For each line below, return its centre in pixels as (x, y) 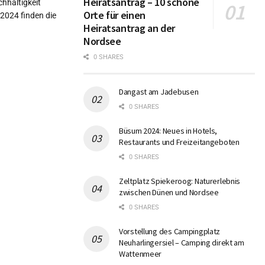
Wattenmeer (140, 254)
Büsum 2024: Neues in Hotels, (168, 131)
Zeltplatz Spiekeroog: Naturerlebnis (180, 181)
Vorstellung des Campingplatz (170, 232)
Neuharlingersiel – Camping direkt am (182, 243)
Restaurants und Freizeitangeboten (179, 142)
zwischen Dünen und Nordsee (169, 193)
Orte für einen (114, 15)
